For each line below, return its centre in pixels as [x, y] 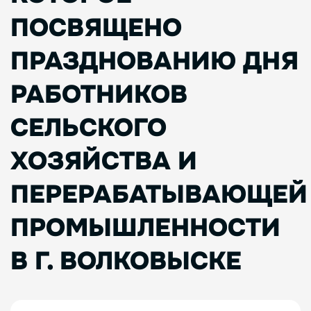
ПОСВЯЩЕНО [96, 28]
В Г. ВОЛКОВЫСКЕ [126, 261]
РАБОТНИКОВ [99, 94]
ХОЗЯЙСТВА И [104, 161]
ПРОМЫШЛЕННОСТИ [145, 228]
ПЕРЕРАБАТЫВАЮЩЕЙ [159, 194]
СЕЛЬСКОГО [89, 128]
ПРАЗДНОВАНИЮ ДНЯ [154, 61]
